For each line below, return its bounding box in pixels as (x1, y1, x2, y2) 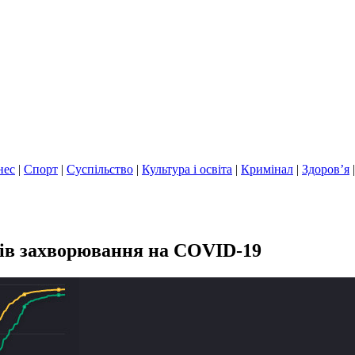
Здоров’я (302, 162, 349, 176)
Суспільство (67, 162, 133, 176)
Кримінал (241, 162, 293, 176)
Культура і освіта (142, 162, 232, 176)
